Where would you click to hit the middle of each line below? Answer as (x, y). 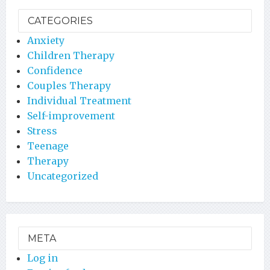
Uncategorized (63, 176)
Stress (42, 130)
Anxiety (46, 40)
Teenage (48, 146)
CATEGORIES (60, 20)
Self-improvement (71, 115)
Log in (42, 258)
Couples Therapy (69, 85)
